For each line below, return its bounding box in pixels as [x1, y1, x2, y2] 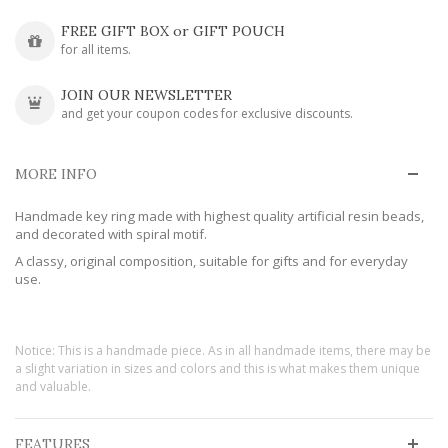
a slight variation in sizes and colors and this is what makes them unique [15, 359, 420, 377]
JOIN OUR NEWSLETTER [61, 85, 232, 104]
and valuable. [15, 377, 91, 395]
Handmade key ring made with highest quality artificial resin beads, [15, 206, 424, 225]
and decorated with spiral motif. [15, 224, 207, 243]
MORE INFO [15, 164, 97, 183]
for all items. [61, 40, 131, 58]
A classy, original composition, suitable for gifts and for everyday [15, 251, 408, 270]
